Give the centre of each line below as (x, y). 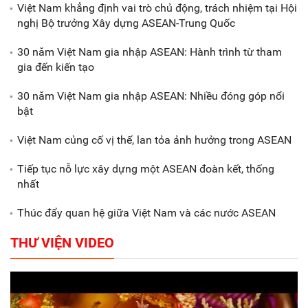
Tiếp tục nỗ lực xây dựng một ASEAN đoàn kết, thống (146, 169)
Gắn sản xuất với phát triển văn (209, 104)
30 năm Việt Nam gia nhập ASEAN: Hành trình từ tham (150, 52)
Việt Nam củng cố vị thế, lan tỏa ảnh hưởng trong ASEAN (154, 140)
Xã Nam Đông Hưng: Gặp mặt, (207, 28)
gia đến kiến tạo (56, 67)
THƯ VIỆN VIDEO (62, 243)
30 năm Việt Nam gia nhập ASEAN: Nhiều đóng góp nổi (151, 96)
